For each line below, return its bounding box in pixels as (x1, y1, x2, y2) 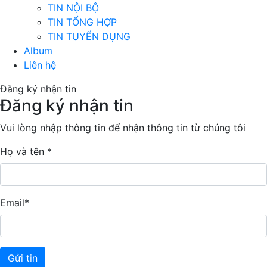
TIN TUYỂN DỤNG (48, 30, 131, 43)
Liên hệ (24, 59, 56, 72)
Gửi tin (8, 252, 38, 265)
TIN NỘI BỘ (48, 2, 99, 14)
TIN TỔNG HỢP (48, 16, 117, 29)
